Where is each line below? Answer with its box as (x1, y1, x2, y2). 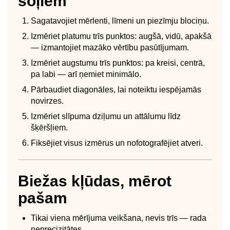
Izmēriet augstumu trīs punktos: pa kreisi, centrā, (31, 58, 205, 67)
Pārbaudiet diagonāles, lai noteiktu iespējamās (31, 85, 201, 94)
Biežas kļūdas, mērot (18, 172, 171, 189)
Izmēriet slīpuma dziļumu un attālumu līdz (31, 111, 181, 121)
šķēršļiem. (31, 123, 68, 132)
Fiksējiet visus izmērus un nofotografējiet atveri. (31, 138, 203, 147)
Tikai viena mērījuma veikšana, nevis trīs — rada (31, 213, 206, 222)
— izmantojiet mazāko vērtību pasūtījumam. (31, 43, 189, 52)
